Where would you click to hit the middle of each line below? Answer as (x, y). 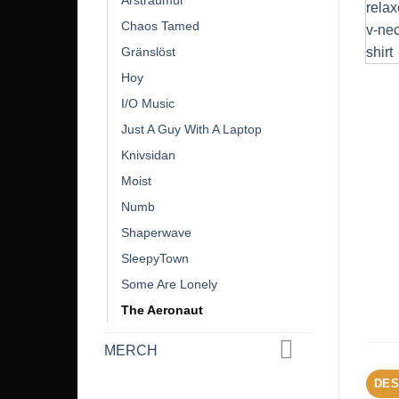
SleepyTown (155, 259)
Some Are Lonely (169, 285)
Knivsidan (148, 155)
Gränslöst (148, 52)
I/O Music (148, 104)
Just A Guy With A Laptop (191, 130)
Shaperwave (156, 233)
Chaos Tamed (160, 26)
